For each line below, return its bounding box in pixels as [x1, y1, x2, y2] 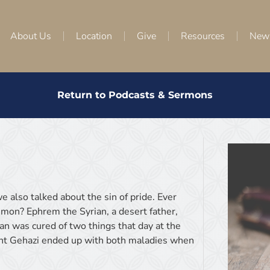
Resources [181, 29, 225, 43]
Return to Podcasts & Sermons [57, 89, 213, 101]
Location [76, 29, 112, 43]
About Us [10, 29, 51, 43]
